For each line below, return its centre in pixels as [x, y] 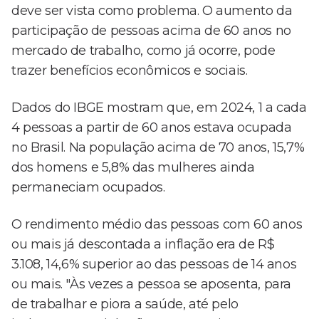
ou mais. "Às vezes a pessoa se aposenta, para [152, 284]
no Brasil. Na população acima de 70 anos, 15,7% [158, 148]
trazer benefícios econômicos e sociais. [130, 71]
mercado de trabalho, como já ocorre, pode [143, 51]
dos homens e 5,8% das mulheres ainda [133, 168]
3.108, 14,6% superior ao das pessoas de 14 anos [154, 265]
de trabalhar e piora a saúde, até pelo [125, 304]
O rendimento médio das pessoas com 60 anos [157, 225]
